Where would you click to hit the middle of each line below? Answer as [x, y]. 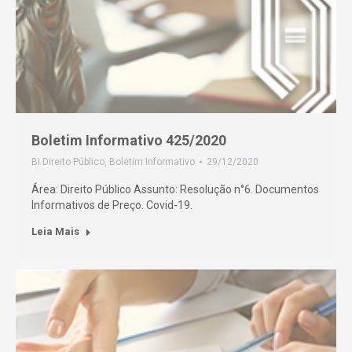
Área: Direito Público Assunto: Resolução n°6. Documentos [175, 189]
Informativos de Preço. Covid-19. [112, 205]
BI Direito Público [68, 162]
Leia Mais [55, 231]
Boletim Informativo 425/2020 [129, 140]
